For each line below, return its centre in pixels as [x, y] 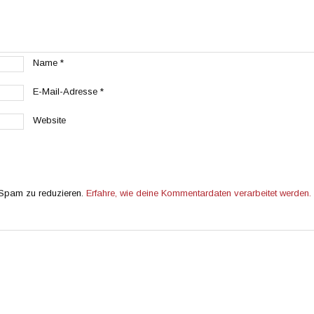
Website [49, 121]
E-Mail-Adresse [67, 92]
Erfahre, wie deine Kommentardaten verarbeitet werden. [199, 193]
